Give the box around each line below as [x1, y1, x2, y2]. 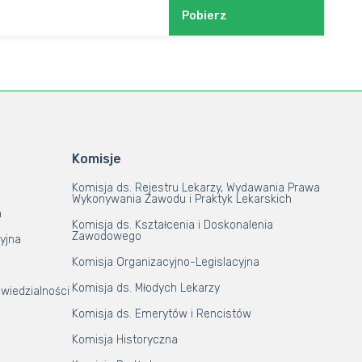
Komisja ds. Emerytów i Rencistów [71, 307, 251, 321]
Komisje [71, 151, 121, 166]
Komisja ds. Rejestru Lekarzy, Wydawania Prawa [71, 181, 320, 195]
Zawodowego [71, 229, 141, 243]
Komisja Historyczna [71, 333, 178, 347]
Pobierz [181, 9, 227, 23]
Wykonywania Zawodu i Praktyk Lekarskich [71, 192, 292, 206]
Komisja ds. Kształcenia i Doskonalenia [71, 218, 273, 232]
